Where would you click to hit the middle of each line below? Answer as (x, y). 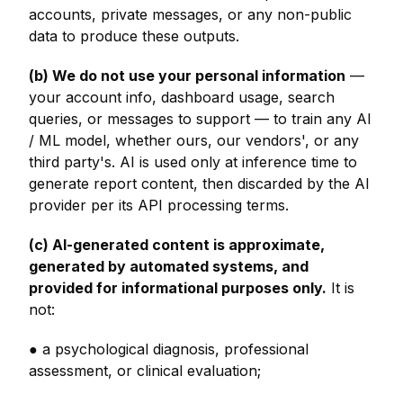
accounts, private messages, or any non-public (190, 14)
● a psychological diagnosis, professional (169, 349)
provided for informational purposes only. (178, 288)
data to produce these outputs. (134, 36)
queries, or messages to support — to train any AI (200, 119)
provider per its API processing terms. (159, 205)
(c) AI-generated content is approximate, (177, 245)
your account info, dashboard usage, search (182, 97)
